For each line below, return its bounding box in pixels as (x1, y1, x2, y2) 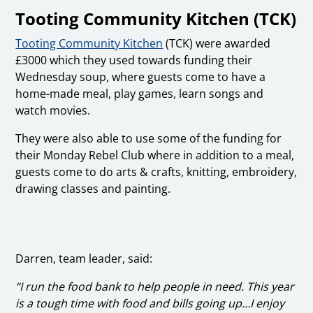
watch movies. (15, 102, 91, 118)
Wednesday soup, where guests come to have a (15, 68, 266, 85)
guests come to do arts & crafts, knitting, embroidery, (15, 163, 298, 180)
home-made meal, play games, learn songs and (15, 85, 264, 101)
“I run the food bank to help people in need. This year (15, 278, 295, 294)
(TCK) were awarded (163, 35, 271, 51)
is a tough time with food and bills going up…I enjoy (15, 295, 285, 311)
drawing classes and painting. (15, 180, 171, 196)
